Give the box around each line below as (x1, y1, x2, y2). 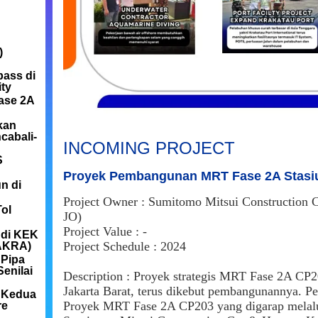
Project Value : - (63, 224, 147, 238)
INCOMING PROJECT (63, 138, 235, 158)
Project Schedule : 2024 (63, 239, 186, 253)
